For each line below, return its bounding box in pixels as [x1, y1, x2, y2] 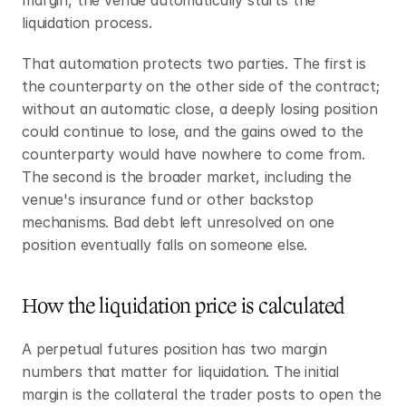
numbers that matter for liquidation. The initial [22, 362, 340, 381]
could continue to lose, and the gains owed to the [22, 122, 364, 140]
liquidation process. [22, 14, 152, 32]
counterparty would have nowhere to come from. [22, 145, 365, 163]
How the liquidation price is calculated [22, 293, 345, 320]
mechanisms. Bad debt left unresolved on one [22, 213, 335, 231]
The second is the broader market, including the [22, 168, 352, 186]
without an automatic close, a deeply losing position [22, 100, 378, 118]
